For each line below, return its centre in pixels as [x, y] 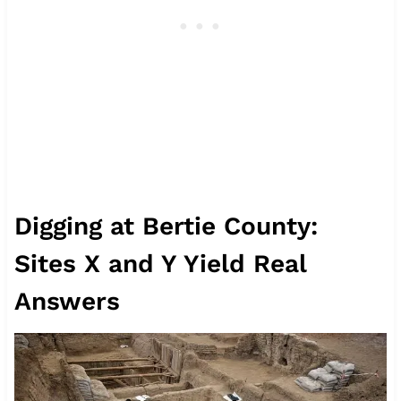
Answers [67, 301]
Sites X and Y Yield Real [160, 263]
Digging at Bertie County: [166, 226]
